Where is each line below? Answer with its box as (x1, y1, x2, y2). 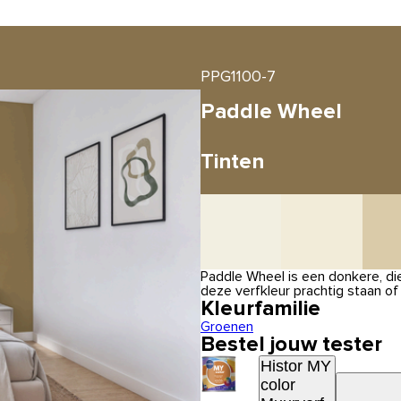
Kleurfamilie (200, 298, 320, 320)
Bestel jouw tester (200, 334, 382, 355)
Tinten (200, 151, 264, 173)
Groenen (200, 320, 253, 334)
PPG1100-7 (200, 69, 276, 85)
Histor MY (260, 357, 331, 375)
